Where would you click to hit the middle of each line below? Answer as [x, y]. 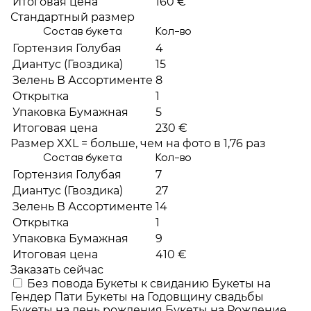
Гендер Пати [48, 297]
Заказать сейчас [57, 270]
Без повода [61, 284]
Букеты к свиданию [154, 284]
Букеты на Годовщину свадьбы [175, 297]
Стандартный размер [73, 17]
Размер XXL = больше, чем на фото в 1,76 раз [138, 143]
